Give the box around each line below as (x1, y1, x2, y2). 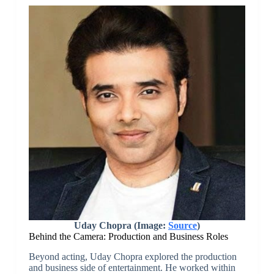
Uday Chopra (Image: (73, 220, 168, 231)
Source (168, 220, 197, 231)
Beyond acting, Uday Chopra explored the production (28, 251, 237, 262)
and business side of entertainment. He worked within (28, 262, 235, 273)
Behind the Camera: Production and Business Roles (28, 231, 228, 242)
